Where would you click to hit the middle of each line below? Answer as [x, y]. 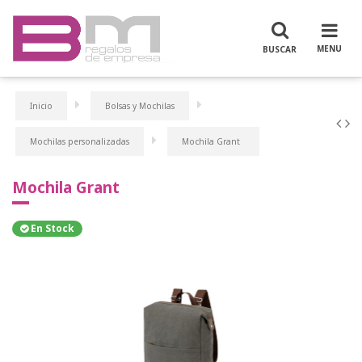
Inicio [41, 106]
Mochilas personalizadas [80, 142]
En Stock [53, 229]
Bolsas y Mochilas [140, 106]
